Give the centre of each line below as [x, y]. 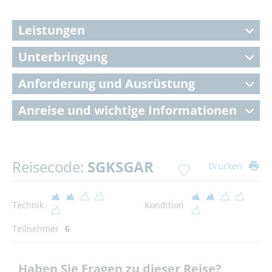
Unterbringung [63, 56]
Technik [28, 205]
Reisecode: [50, 166]
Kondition [164, 205]
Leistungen [52, 30]
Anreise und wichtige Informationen [127, 110]
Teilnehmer [36, 228]
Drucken [225, 166]
